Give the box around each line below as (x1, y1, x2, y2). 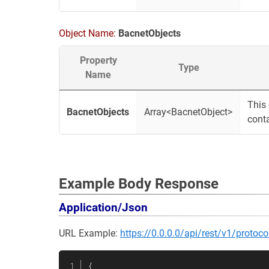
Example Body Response (59, 175, 219, 192)
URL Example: (59, 228, 120, 239)
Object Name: (59, 28, 118, 39)
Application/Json (59, 201, 148, 214)
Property (79, 55, 117, 66)
